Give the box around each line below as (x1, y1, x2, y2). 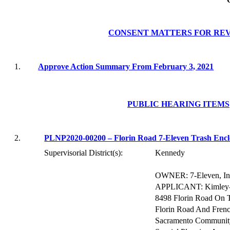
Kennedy (155, 148, 185, 157)
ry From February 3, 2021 (122, 62, 214, 71)
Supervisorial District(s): (44, 148, 123, 157)
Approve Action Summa (38, 62, 123, 71)
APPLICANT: (155, 182, 205, 191)
